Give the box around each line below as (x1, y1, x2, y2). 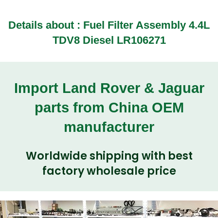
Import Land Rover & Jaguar (14, 80, 204, 96)
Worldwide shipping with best (25, 148, 193, 164)
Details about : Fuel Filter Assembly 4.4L (8, 19, 210, 32)
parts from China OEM (34, 99, 184, 115)
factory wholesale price (42, 163, 176, 179)
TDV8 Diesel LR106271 (52, 34, 166, 47)
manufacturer (64, 119, 154, 135)
